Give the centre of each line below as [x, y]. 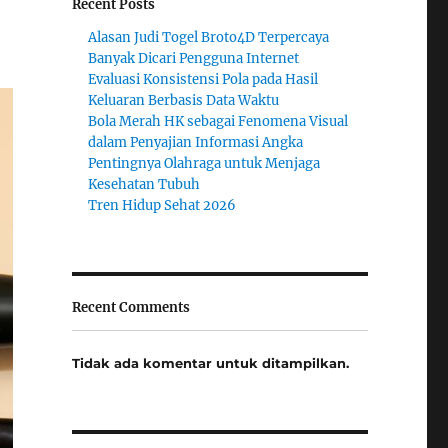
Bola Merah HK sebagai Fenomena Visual [218, 121]
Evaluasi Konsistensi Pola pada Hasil [203, 79]
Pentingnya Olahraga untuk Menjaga [204, 163]
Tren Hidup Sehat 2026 [162, 205]
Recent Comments [130, 307]
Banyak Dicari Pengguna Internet [194, 58]
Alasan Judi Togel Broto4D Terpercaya [209, 37]
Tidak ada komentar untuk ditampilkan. [210, 363]
